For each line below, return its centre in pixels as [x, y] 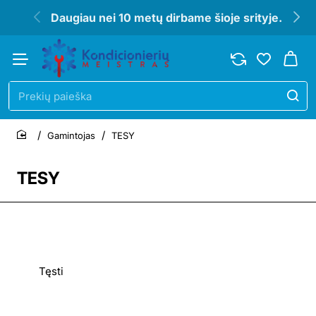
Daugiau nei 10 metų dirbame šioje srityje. [166, 18]
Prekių [25, 102]
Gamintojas [71, 135]
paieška [28, 115]
